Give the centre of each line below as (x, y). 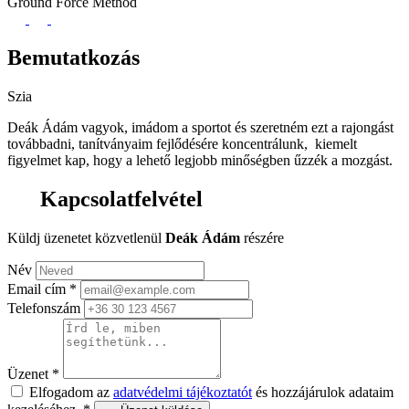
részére (262, 237)
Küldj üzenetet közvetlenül (86, 237)
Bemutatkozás (73, 58)
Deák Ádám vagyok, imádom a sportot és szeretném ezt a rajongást (200, 128)
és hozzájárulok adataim (323, 392)
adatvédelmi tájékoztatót (183, 392)
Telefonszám (44, 308)
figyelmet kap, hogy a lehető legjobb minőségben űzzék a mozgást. (200, 161)
